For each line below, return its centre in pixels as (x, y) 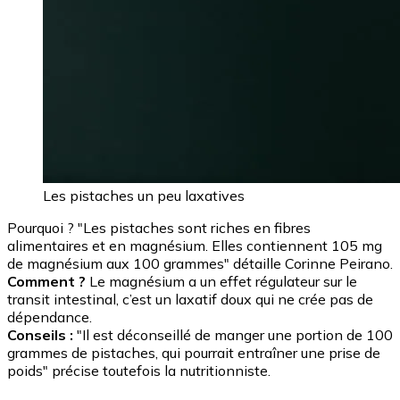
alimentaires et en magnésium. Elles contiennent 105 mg (195, 245)
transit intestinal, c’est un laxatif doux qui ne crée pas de (190, 299)
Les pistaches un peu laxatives (144, 195)
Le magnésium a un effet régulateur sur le (221, 281)
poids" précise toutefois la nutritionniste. (139, 370)
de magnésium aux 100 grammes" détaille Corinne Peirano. (200, 263)
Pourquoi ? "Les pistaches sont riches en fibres (159, 227)
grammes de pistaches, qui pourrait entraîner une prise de (194, 352)
